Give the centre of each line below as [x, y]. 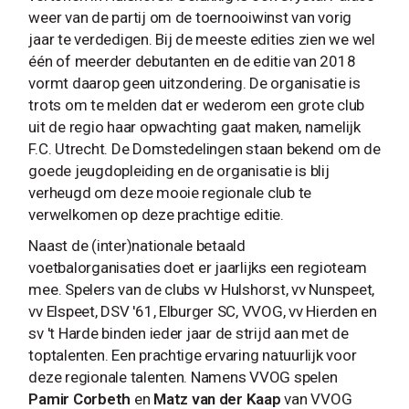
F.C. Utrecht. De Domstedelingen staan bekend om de [204, 148]
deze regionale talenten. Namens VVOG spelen [183, 377]
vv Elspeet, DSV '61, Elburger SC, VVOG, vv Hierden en [203, 311]
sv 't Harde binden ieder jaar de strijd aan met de [189, 333]
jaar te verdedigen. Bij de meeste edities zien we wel [202, 39]
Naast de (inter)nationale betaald [137, 245]
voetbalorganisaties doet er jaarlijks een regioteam [198, 267]
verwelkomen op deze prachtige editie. [156, 214]
